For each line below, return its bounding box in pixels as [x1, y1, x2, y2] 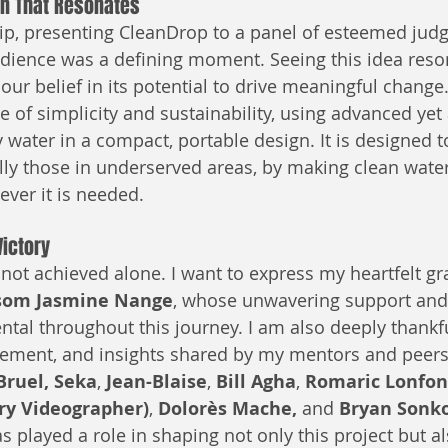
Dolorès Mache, [158, 396, 302, 422]
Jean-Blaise [106, 369, 207, 395]
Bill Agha [216, 369, 296, 395]
